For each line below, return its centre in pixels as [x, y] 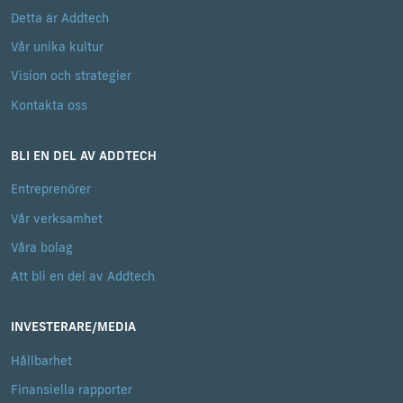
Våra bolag [42, 247]
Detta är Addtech [60, 18]
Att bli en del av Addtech [83, 276]
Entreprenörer [51, 189]
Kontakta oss [49, 105]
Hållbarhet [41, 360]
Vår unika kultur [57, 47]
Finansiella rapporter [72, 389]
